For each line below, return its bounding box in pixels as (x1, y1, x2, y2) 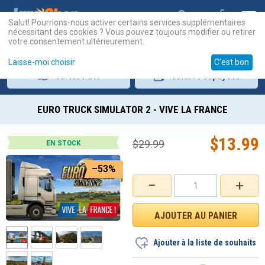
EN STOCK (46, 138, 80, 147)
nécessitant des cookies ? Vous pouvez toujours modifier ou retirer (8, 27, 256, 37)
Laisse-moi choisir (8, 57, 75, 67)
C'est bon (214, 57, 250, 67)
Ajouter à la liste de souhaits (153, 238, 256, 247)
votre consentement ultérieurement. (8, 36, 144, 46)
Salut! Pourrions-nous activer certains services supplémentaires (8, 17, 245, 27)
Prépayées (198, 72, 240, 81)
